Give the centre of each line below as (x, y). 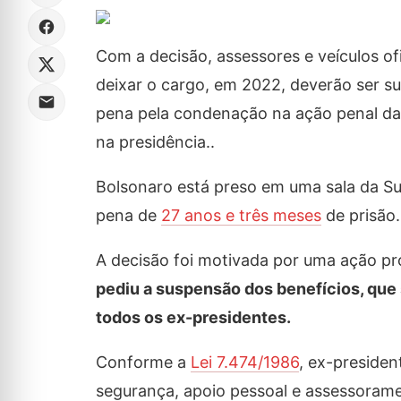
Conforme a (143, 362)
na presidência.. (155, 142)
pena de (128, 215)
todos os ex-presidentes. (193, 317)
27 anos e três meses (241, 215)
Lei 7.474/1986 (244, 362)
